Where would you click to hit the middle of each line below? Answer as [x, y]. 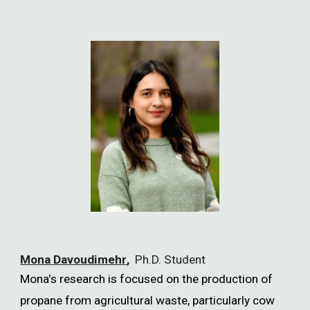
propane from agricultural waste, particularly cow [148, 301]
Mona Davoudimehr [74, 260]
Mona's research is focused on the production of [147, 279]
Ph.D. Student [171, 260]
